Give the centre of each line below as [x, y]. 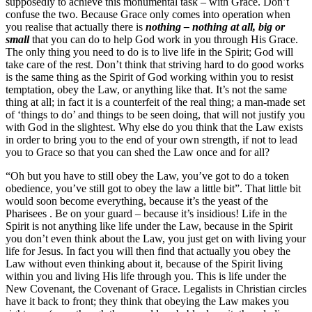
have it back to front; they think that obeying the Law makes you [147, 301]
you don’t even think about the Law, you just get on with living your [156, 238]
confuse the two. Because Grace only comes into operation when [148, 14]
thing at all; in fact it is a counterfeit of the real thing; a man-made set [155, 102]
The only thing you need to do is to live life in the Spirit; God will [149, 52]
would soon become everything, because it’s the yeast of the [137, 201]
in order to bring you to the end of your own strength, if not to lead [151, 139]
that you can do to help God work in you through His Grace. [164, 39]
